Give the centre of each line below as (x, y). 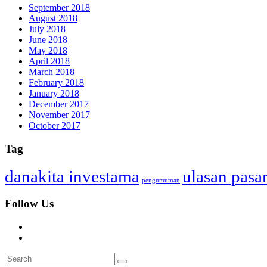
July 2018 (47, 29)
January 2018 (54, 94)
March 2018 (52, 72)
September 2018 (59, 8)
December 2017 (59, 104)
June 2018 (48, 40)
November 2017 (59, 115)
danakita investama (72, 176)
